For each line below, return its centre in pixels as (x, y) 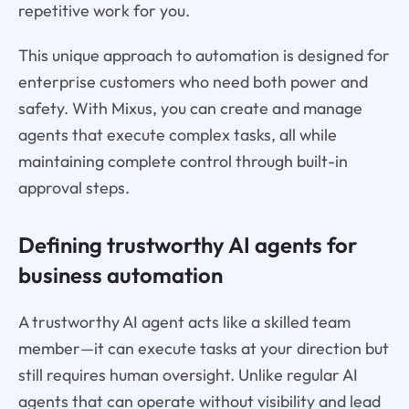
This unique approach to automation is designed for (204, 55)
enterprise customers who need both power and (193, 81)
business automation (120, 274)
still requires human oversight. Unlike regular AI (188, 374)
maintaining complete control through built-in (183, 161)
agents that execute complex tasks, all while (177, 134)
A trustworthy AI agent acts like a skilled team (184, 321)
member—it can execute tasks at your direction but (203, 348)
